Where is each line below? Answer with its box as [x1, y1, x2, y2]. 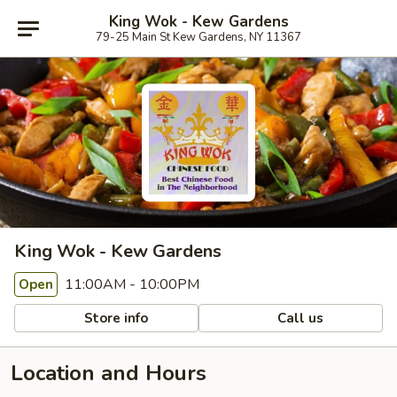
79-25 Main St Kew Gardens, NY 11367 [96, 28, 301, 45]
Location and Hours [11, 359, 206, 387]
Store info [81, 308, 149, 327]
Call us [274, 308, 324, 327]
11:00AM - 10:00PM [61, 275, 199, 294]
